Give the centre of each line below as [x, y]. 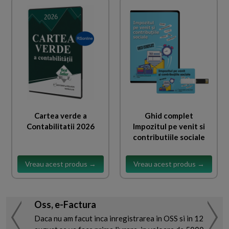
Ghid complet [169, 115]
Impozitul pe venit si [169, 126]
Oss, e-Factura [65, 205]
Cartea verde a [60, 115]
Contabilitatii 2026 [60, 126]
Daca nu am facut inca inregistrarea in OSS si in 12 [119, 219]
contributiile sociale [169, 137]
